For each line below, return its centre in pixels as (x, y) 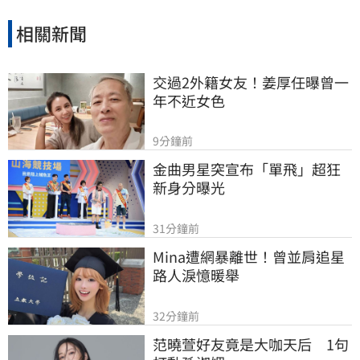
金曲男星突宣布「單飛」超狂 (247, 169)
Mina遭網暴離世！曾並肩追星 (249, 256)
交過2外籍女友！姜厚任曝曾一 (251, 82)
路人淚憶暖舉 (196, 274)
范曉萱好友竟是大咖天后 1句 (251, 344)
